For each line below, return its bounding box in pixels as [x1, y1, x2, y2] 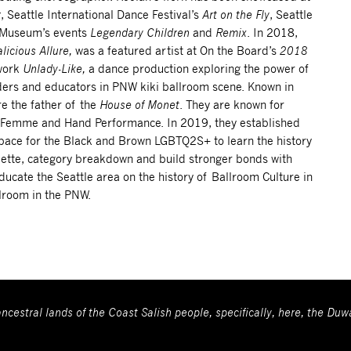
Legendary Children [89, 25, 190, 39]
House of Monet [99, 97, 179, 111]
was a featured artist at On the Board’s [71, 43, 280, 57]
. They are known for [179, 97, 284, 111]
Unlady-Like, [22, 61, 89, 75]
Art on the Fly [201, 7, 270, 21]
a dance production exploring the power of [88, 61, 310, 75]
